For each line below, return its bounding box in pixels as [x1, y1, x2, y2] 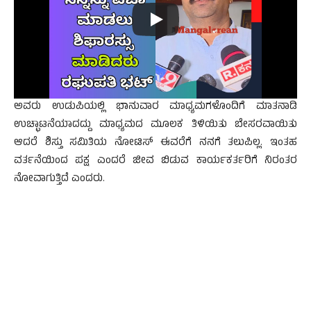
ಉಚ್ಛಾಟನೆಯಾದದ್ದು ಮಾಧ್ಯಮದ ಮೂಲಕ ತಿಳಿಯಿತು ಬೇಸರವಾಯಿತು [14, 117, 297, 135]
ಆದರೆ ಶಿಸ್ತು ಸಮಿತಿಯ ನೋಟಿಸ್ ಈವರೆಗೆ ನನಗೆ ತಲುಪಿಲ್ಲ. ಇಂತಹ [14, 135, 297, 153]
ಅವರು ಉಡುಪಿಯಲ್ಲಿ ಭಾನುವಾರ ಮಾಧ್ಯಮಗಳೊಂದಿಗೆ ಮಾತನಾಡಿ [14, 99, 297, 117]
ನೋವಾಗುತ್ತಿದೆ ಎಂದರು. [14, 171, 105, 189]
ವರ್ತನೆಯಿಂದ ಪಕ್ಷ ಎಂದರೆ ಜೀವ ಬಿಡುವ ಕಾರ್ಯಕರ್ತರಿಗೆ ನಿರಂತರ [14, 153, 297, 171]
